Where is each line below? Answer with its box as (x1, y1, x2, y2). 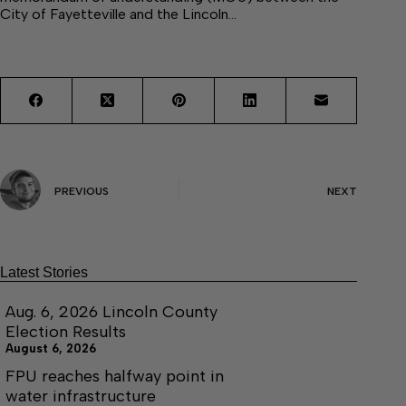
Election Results (5, 321, 126, 342)
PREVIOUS (54, 184, 109, 198)
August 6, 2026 (5, 341, 96, 355)
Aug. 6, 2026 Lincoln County (5, 301, 217, 322)
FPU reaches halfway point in (5, 365, 224, 386)
